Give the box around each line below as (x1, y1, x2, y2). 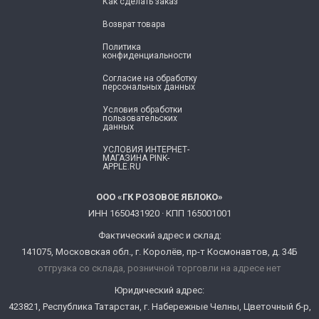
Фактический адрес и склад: (98, 229, 221, 241)
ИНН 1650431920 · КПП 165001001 (88, 207, 231, 219)
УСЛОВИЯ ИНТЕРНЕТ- (103, 144, 189, 155)
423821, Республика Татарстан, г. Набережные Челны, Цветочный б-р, (8, 300, 311, 312)
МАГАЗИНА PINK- (103, 152, 169, 163)
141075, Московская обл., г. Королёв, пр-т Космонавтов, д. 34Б (21, 246, 298, 257)
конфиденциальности (103, 50, 192, 61)
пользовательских (103, 113, 177, 123)
